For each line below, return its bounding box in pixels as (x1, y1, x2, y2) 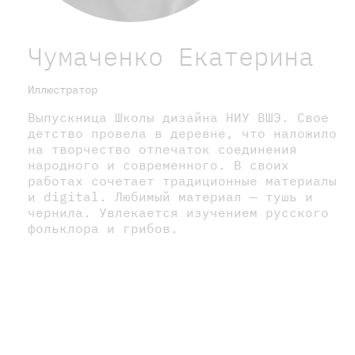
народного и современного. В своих (28, 156, 289, 173)
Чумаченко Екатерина (28, 39, 314, 73)
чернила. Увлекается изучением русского (28, 204, 329, 220)
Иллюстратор (28, 82, 97, 97)
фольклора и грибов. (28, 219, 178, 236)
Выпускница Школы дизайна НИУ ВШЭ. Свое (28, 109, 329, 125)
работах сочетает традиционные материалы (28, 172, 337, 189)
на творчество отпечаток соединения (28, 140, 297, 157)
